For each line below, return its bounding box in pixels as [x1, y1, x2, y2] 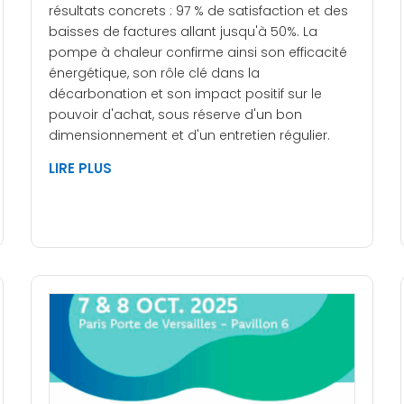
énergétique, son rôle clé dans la [49, 64, 260, 83]
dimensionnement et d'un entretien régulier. [49, 126, 330, 145]
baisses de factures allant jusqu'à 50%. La [49, 23, 317, 41]
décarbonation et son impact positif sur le [49, 85, 322, 104]
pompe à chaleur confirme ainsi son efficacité [49, 43, 347, 62]
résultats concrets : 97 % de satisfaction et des [49, 2, 348, 21]
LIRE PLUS [49, 159, 112, 179]
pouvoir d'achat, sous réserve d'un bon [49, 106, 302, 124]
